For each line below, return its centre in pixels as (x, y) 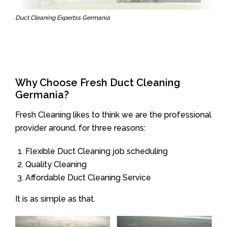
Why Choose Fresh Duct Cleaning (98, 82)
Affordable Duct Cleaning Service (88, 177)
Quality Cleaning (56, 164)
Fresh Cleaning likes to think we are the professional (113, 115)
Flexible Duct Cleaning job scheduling (97, 151)
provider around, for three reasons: (80, 128)
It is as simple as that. (55, 199)
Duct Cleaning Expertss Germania (63, 17)
